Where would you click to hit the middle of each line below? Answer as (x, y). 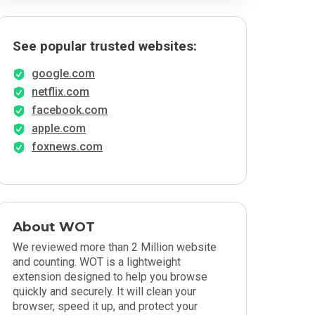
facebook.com (70, 110)
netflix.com (60, 92)
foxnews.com (67, 147)
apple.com (59, 128)
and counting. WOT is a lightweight (97, 262)
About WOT (54, 227)
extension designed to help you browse (110, 277)
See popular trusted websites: (105, 46)
